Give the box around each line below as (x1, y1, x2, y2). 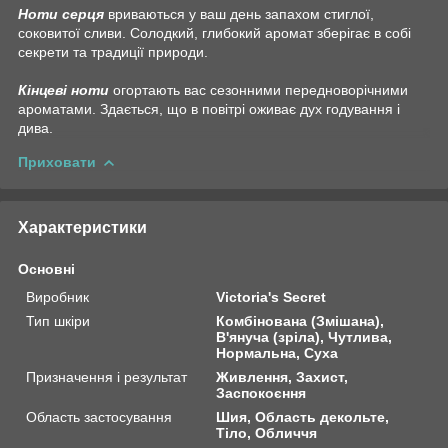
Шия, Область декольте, (216, 408, 390, 425)
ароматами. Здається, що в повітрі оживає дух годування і (18, 100, 400, 117)
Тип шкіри (26, 312, 90, 329)
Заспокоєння (216, 384, 307, 401)
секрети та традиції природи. (18, 43, 212, 60)
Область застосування (26, 408, 172, 425)
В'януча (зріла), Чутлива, (216, 328, 393, 345)
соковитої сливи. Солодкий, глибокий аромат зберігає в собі (18, 24, 411, 41)
